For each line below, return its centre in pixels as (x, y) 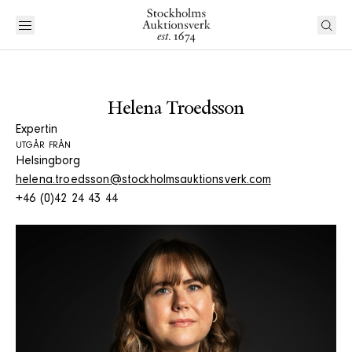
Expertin (37, 130)
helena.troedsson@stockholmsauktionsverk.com (143, 181)
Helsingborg (48, 162)
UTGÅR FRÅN (44, 146)
